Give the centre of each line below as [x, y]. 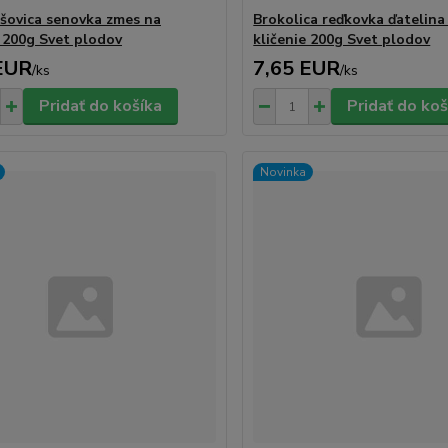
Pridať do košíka [100, 106]
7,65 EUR [297, 68]
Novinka [283, 172]
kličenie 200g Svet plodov [342, 39]
